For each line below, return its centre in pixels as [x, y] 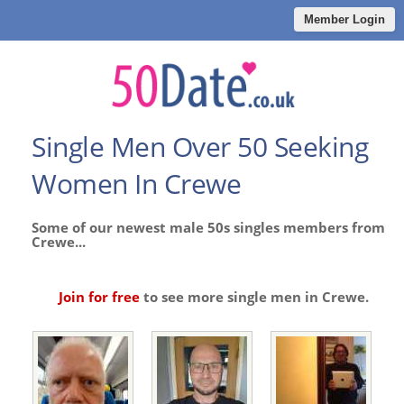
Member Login [344, 19]
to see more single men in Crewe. [254, 297]
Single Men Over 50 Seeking [200, 147]
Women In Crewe [136, 184]
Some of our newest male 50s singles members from [208, 228]
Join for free [99, 297]
